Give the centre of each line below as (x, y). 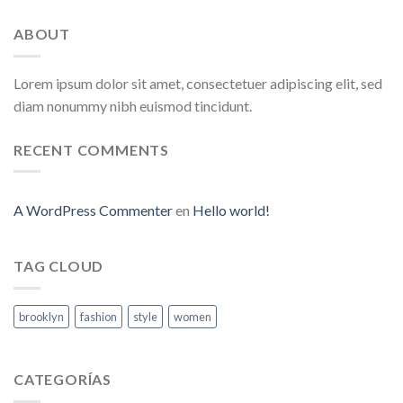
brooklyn (41, 316)
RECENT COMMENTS (91, 149)
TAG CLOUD (59, 266)
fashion (99, 316)
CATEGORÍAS (63, 379)
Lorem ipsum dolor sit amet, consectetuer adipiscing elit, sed (198, 83)
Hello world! (231, 210)
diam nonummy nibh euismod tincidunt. (133, 105)
